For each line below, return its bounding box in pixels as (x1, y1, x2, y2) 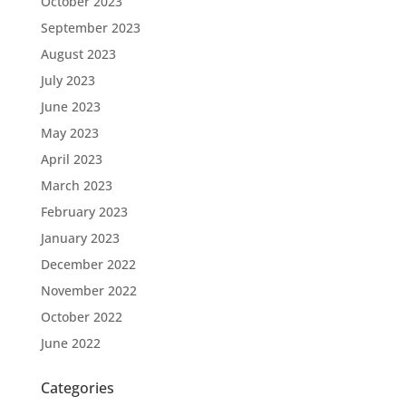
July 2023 (40, 71, 95, 89)
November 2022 (40, 281, 137, 299)
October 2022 (40, 307, 122, 325)
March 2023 (40, 176, 112, 194)
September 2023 (40, 18, 140, 36)
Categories (40, 377, 114, 398)
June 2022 (40, 333, 101, 352)
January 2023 (40, 228, 120, 246)
